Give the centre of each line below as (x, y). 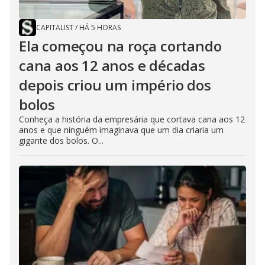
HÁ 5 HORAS (100, 27)
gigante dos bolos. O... (61, 140)
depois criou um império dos (115, 85)
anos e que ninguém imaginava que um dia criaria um (121, 130)
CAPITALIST (55, 27)
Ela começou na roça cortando (120, 46)
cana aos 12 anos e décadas (112, 65)
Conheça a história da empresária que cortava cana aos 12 (132, 119)
